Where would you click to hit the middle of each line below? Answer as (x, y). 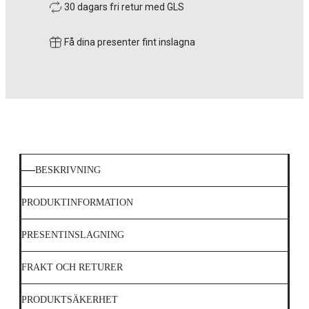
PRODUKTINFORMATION (77, 203)
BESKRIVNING (68, 170)
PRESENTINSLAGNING (73, 235)
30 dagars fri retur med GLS (124, 7)
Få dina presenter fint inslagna (130, 42)
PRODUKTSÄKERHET (70, 300)
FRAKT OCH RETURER (72, 268)
